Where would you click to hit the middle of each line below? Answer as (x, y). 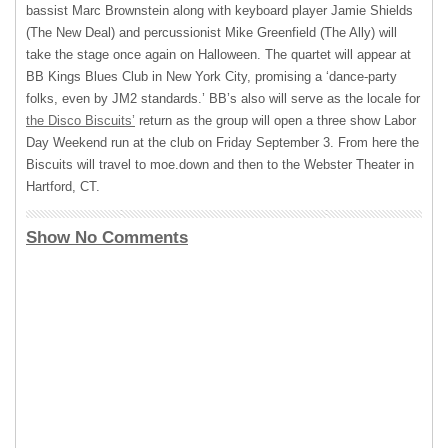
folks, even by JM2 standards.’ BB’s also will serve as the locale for (223, 98)
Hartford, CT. (63, 186)
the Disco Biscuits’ (80, 120)
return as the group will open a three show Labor (275, 120)
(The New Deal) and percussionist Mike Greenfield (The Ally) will (211, 32)
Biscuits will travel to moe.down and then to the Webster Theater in (220, 164)
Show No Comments (107, 237)
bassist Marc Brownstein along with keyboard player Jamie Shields (219, 10)
